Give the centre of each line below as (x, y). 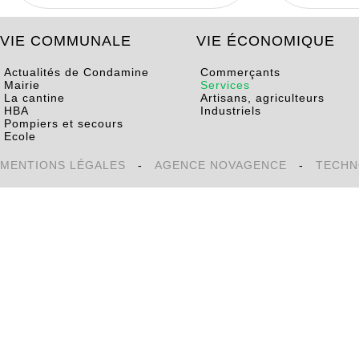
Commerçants (238, 72)
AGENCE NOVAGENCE (221, 165)
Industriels (229, 111)
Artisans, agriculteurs (260, 98)
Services (223, 85)
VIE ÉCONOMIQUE (268, 41)
